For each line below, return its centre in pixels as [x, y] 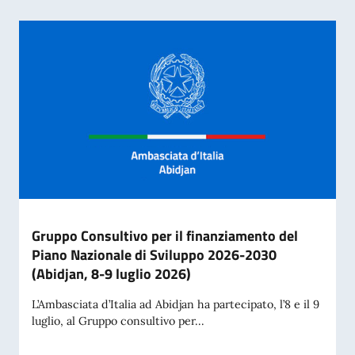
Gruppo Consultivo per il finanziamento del [165, 236]
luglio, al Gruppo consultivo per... [118, 321]
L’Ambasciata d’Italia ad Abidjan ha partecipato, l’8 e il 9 [176, 305]
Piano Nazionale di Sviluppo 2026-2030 [154, 255]
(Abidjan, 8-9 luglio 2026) [111, 274]
